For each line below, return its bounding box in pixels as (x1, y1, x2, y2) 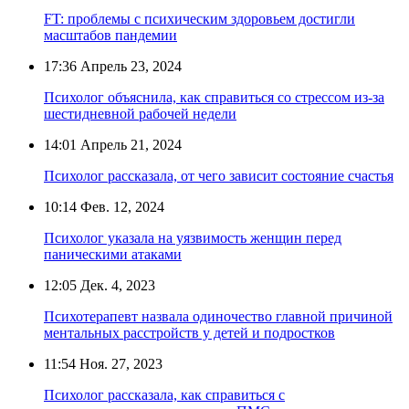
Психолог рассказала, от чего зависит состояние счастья (44, 167, 393, 184)
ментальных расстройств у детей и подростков (44, 324, 335, 341)
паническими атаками (44, 246, 182, 262)
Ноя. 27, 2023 (76, 355, 163, 372)
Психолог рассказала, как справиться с (44, 386, 285, 403)
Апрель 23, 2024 (77, 58, 182, 74)
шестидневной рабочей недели (44, 105, 236, 121)
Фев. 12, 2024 (77, 198, 164, 215)
